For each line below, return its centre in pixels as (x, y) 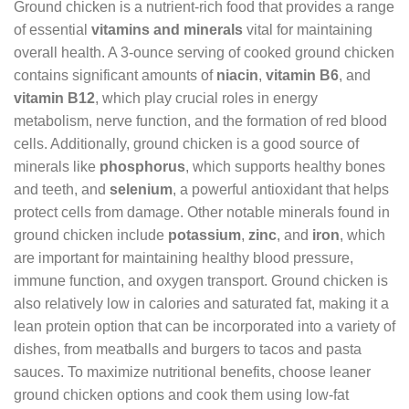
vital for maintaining (308, 29)
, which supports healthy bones (285, 166)
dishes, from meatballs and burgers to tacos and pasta (188, 349)
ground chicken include (91, 235)
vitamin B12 (54, 98)
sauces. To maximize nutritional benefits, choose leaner (192, 372)
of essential (52, 29)
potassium (204, 235)
